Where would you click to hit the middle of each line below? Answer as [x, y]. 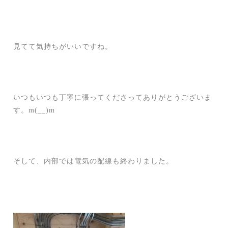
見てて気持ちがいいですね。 [63, 47]
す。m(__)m [34, 110]
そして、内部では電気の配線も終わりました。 [94, 161]
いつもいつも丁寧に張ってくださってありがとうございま [113, 98]
